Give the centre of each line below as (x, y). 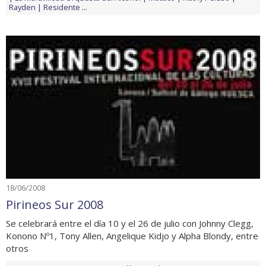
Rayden (22, 7)
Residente (62, 7)
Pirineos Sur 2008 (55, 204)
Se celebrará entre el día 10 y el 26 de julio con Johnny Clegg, (130, 223)
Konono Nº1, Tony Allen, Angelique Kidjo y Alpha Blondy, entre (132, 235)
